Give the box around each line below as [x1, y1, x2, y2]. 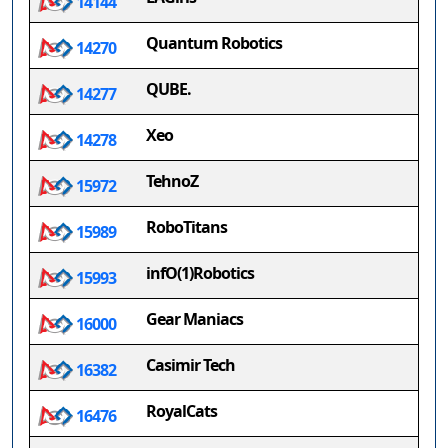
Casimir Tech [146, 354, 235, 376]
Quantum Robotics [146, 32, 282, 54]
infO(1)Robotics [146, 262, 254, 284]
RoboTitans [146, 216, 227, 238]
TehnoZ [146, 170, 198, 192]
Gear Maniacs [146, 308, 243, 330]
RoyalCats [146, 400, 217, 422]
